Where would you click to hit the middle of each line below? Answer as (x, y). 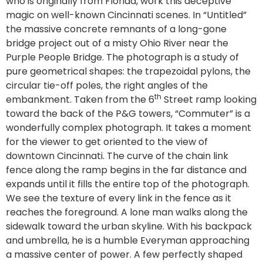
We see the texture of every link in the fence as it (119, 198)
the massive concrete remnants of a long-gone (116, 29)
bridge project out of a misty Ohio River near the (117, 43)
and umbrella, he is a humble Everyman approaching (128, 240)
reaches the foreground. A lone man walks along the (127, 212)
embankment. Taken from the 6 (80, 99)
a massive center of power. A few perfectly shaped (124, 254)
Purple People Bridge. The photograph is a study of (122, 57)
